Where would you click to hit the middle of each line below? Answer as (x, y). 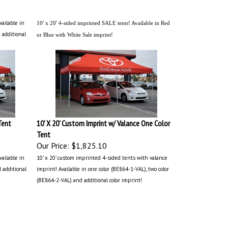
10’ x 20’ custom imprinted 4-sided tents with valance (102, 155)
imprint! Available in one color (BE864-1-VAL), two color (103, 166)
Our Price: (53, 143)
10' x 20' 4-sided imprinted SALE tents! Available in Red (103, 20)
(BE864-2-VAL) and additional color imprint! (89, 178)
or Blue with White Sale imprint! (75, 32)
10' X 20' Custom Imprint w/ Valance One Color (103, 121)
